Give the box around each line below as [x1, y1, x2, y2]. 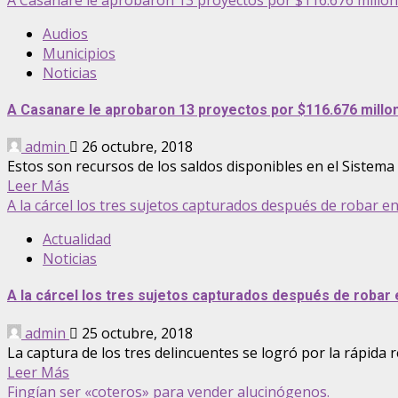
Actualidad [43, 229, 111, 250]
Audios [43, 23, 88, 44]
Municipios [43, 43, 115, 63]
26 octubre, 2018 [78, 137, 193, 157]
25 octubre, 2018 [78, 322, 193, 343]
